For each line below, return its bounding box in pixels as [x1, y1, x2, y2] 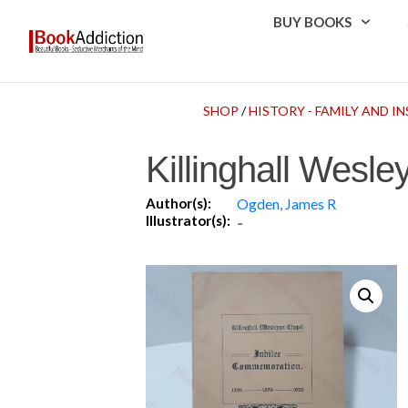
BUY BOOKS [273, 14, 352, 30]
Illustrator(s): [146, 211, 230, 229]
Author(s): [146, 194, 211, 211]
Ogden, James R [237, 194, 336, 212]
